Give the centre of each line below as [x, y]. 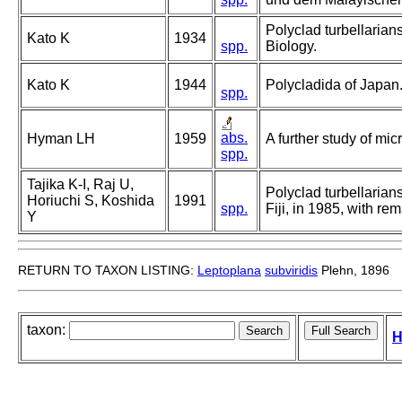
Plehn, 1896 [354, 271]
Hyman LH [61, 139]
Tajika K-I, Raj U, [80, 185]
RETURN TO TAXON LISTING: [108, 271]
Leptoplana [229, 271]
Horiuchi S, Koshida [91, 201]
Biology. [291, 47]
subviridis [291, 271]
